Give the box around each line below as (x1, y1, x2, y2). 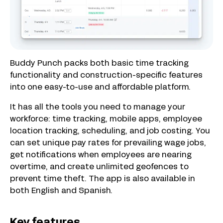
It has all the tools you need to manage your (10, 104, 185, 111)
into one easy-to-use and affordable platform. (10, 84, 191, 91)
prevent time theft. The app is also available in (10, 175, 195, 183)
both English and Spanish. (10, 187, 112, 195)
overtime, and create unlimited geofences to (10, 163, 189, 171)
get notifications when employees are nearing (10, 151, 192, 159)
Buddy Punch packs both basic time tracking (10, 60, 189, 67)
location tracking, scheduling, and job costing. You (10, 127, 210, 135)
